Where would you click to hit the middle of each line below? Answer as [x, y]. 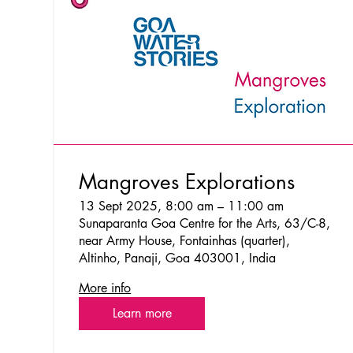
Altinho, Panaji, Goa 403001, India [178, 258]
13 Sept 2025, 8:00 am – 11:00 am [182, 206]
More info [105, 288]
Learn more [142, 313]
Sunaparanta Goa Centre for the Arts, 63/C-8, [205, 223]
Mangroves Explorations [187, 182]
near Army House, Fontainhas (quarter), [185, 240]
